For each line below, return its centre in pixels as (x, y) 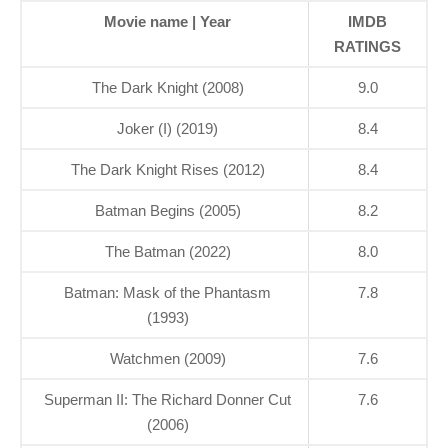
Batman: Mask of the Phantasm (167, 293)
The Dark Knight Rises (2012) (167, 170)
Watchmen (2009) (167, 359)
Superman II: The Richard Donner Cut (167, 400)
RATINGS (367, 47)
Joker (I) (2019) (167, 129)
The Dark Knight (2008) (167, 88)
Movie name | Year (167, 22)
